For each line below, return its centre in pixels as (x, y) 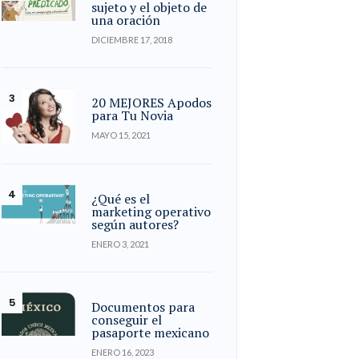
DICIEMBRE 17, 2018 (132, 40)
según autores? (135, 225)
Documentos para (143, 307)
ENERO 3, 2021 (121, 244)
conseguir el (127, 320)
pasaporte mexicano (151, 333)
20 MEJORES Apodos (152, 103)
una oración (126, 20)
